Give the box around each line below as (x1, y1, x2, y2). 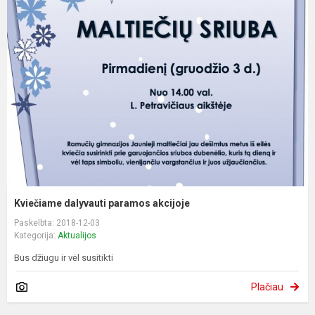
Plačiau (251, 281, 283, 292)
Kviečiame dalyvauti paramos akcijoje (14, 197, 190, 209)
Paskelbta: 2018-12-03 (14, 217, 100, 228)
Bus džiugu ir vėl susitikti (14, 252, 113, 263)
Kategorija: (14, 230, 58, 240)
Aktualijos (58, 230, 96, 240)
